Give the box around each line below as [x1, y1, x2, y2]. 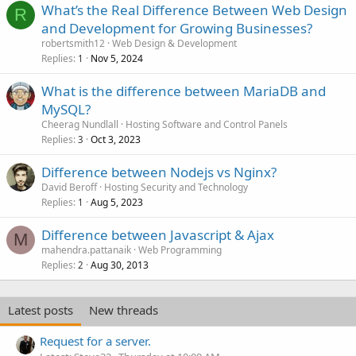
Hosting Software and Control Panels [126, 118, 288, 131]
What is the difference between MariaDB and [41, 82, 326, 100]
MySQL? [41, 100, 91, 118]
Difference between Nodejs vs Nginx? [41, 163, 277, 181]
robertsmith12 [41, 37, 105, 50]
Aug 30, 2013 [91, 258, 149, 272]
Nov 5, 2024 [91, 52, 143, 65]
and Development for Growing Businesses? [41, 19, 312, 37]
